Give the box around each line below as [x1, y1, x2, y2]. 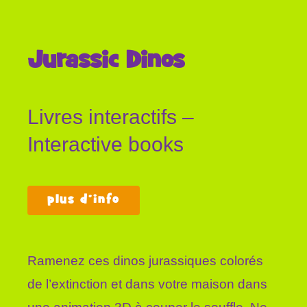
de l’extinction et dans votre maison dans [27, 276, 267, 291]
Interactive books [27, 132, 184, 156]
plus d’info [47, 192, 120, 208]
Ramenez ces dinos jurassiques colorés [27, 253, 263, 268]
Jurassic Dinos [27, 45, 184, 77]
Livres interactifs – [27, 105, 194, 128]
